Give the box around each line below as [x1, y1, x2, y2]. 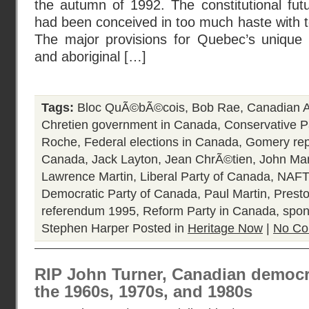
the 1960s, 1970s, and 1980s [34, 283, 252, 301]
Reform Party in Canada [143, 204, 276, 218]
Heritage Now [188, 221, 263, 235]
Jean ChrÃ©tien [165, 152, 252, 166]
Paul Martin [204, 187, 267, 201]
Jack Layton [92, 152, 158, 166]
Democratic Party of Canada [41, 187, 197, 201]
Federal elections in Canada [84, 135, 239, 149]
